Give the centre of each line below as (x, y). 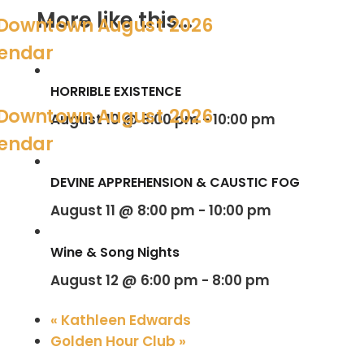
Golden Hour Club (114, 341)
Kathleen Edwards (124, 320)
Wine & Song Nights (115, 252)
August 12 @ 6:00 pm (124, 280)
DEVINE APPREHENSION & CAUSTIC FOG (175, 182)
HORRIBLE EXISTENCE (115, 91)
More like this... (114, 20)
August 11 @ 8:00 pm (122, 210)
